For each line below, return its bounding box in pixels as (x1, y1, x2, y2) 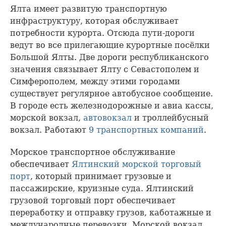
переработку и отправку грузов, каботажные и (10, 207, 211, 217)
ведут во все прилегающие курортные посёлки (10, 40, 210, 50)
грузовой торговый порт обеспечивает (10, 195, 176, 205)
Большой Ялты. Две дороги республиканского (10, 52, 209, 62)
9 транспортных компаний (89, 125, 204, 135)
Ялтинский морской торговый (72, 159, 201, 169)
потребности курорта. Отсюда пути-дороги (10, 28, 195, 38)
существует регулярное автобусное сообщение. (10, 88, 213, 98)
